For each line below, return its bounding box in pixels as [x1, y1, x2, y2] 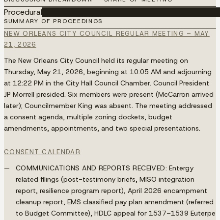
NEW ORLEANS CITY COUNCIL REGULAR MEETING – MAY [4, 29, 210, 38]
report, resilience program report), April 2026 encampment [16, 186, 207, 195]
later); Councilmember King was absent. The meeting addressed [4, 101, 212, 110]
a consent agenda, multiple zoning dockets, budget [4, 112, 172, 121]
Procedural [4, 6, 42, 17]
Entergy [167, 163, 194, 172]
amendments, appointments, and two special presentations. [4, 123, 200, 133]
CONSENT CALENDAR [4, 147, 81, 156]
